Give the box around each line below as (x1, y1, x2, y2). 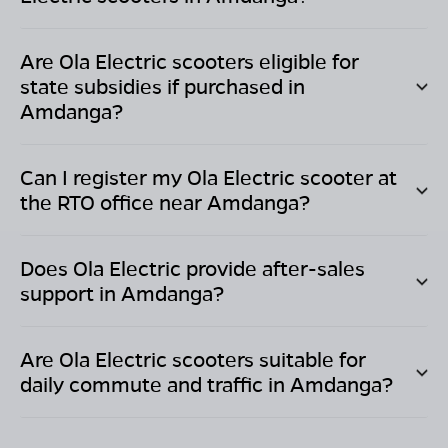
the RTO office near (20, 189, 207, 216)
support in (20, 280, 121, 307)
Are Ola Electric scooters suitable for (20, 346, 366, 373)
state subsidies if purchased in (20, 73, 305, 100)
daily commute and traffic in (20, 371, 290, 398)
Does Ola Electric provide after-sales (20, 255, 365, 282)
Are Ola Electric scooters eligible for (20, 48, 359, 75)
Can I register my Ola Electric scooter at (20, 164, 397, 191)
